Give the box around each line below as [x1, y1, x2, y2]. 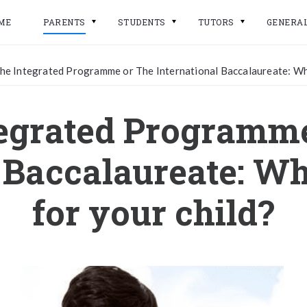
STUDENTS [117, 16, 166, 27]
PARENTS [43, 16, 86, 27]
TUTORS [197, 16, 234, 27]
